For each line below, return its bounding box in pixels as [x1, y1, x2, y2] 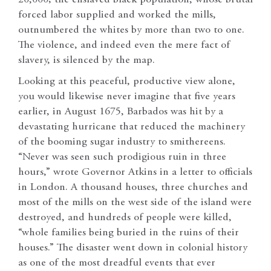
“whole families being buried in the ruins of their [18, 227, 239, 238]
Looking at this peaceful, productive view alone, [18, 76, 235, 87]
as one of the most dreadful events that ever [18, 257, 215, 269]
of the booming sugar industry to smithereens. [18, 136, 226, 148]
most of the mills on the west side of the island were [18, 197, 252, 208]
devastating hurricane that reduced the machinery [18, 121, 245, 132]
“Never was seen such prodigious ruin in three [18, 151, 226, 163]
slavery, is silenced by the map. [18, 54, 155, 66]
